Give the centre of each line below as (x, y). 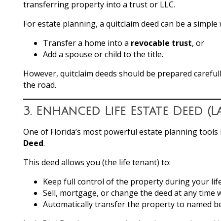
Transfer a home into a (87, 43)
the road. (40, 85)
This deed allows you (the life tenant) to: (97, 162)
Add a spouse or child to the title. (103, 54)
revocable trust (161, 43)
